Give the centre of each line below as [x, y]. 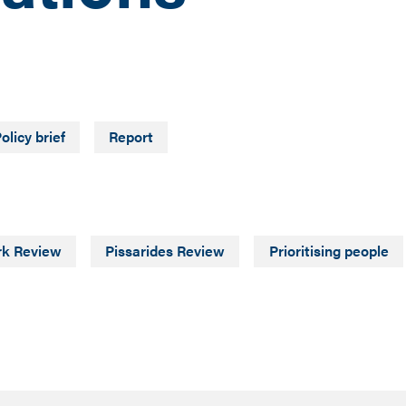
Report [131, 137]
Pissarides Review [165, 251]
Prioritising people [329, 251]
